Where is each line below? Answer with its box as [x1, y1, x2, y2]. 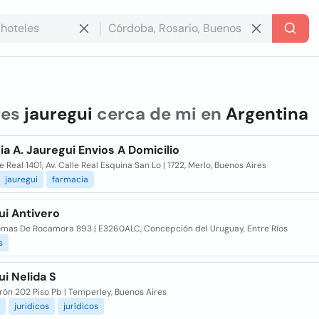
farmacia [51, 174, 88, 185]
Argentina [225, 103, 308, 125]
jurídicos [63, 300, 98, 312]
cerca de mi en [92, 103, 226, 125]
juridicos [14, 300, 49, 312]
